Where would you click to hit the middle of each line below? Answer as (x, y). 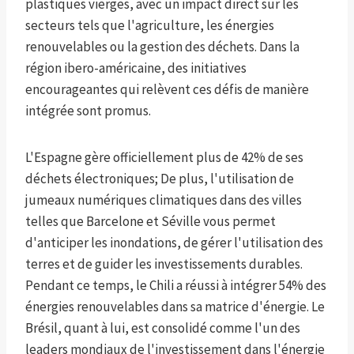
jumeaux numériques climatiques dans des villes (164, 200)
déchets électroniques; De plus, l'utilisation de (160, 179)
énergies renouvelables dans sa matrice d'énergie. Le (175, 307)
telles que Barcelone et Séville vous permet (151, 222)
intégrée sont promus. (88, 111)
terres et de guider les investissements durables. (164, 264)
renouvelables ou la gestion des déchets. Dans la (162, 47)
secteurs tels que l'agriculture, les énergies (150, 26)
